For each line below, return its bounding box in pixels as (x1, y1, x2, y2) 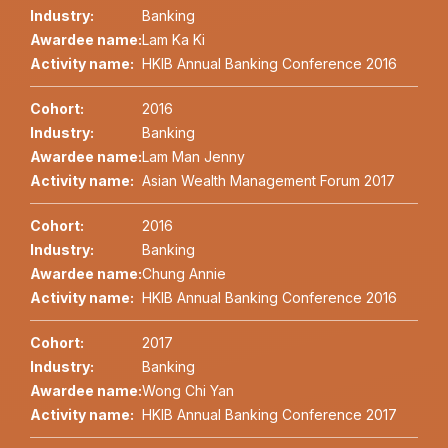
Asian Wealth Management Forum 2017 (142, 172, 395, 190)
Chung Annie (142, 265, 226, 283)
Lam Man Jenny (142, 148, 245, 166)
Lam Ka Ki (142, 31, 205, 49)
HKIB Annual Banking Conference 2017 (142, 406, 397, 424)
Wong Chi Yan (142, 382, 234, 400)
